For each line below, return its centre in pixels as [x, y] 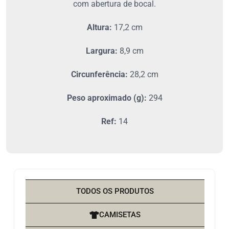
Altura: [99, 28]
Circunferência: [99, 75]
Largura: [101, 51]
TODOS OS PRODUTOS [115, 191]
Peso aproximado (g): [107, 98]
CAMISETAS [120, 215]
